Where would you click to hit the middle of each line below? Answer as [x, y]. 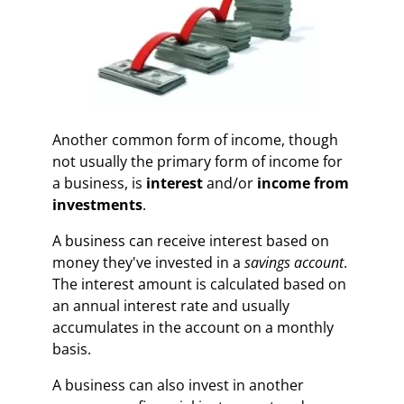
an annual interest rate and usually [171, 305]
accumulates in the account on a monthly [193, 327]
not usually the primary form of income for [198, 161]
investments [98, 204]
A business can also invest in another [179, 385]
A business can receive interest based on [191, 240]
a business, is [100, 183]
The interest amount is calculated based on [200, 284]
